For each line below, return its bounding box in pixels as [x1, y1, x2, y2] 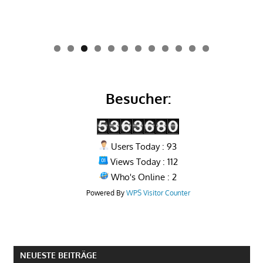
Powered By [86, 188, 126, 198]
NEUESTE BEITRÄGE [19, 249, 97, 260]
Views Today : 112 [107, 156, 178, 168]
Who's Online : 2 [109, 171, 177, 183]
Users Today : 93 [109, 141, 177, 153]
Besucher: [105, 89, 171, 108]
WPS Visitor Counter [126, 188, 190, 198]
